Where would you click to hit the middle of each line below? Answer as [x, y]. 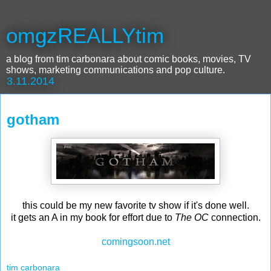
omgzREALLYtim [85, 36]
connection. [236, 217]
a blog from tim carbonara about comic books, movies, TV [129, 59]
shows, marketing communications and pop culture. [116, 70]
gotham [33, 119]
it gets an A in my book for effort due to [93, 217]
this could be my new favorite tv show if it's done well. [135, 205]
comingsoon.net [135, 241]
